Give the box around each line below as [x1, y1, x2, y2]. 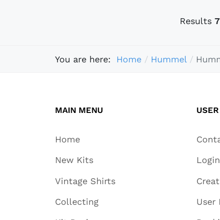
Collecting [55, 196, 99, 207]
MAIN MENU [55, 105, 103, 115]
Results [180, 16, 215, 27]
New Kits [55, 155, 93, 165]
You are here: [55, 54, 116, 64]
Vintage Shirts [55, 175, 115, 186]
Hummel [150, 54, 187, 64]
